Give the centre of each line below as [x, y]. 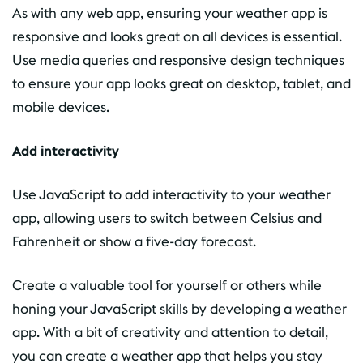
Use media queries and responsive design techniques [178, 60]
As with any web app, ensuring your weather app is [170, 13]
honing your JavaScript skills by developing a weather [179, 309]
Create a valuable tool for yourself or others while [167, 285]
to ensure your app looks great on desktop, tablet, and [181, 83]
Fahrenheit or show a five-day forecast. [134, 241]
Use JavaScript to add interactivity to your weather [171, 194]
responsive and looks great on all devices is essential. [177, 36]
